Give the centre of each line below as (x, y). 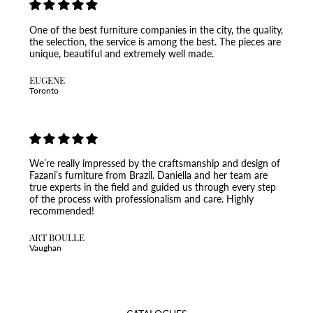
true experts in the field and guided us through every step (152, 187)
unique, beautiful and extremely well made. (121, 53)
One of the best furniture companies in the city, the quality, (156, 29)
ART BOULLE (57, 237)
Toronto (44, 90)
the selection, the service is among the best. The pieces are (155, 41)
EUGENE (47, 79)
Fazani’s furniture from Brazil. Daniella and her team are (148, 175)
